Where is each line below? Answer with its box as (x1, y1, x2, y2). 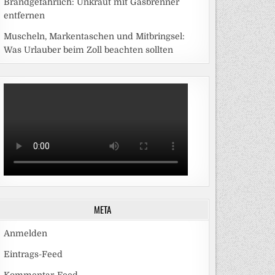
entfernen (3, 10, 45, 21)
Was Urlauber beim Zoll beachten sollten (3, 45, 173, 55)
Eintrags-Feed (3, 249, 63, 260)
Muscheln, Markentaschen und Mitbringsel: (3, 31, 185, 42)
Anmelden (3, 228, 47, 239)
